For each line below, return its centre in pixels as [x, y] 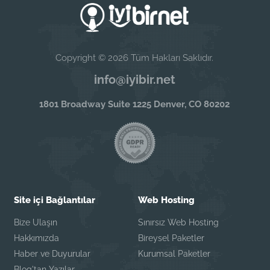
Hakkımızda [37, 238]
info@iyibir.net [134, 79]
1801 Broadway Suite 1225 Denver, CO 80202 [135, 104]
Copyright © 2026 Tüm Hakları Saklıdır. [135, 58]
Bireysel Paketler [171, 238]
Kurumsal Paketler [174, 253]
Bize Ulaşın [36, 222]
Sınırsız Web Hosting [178, 222]
